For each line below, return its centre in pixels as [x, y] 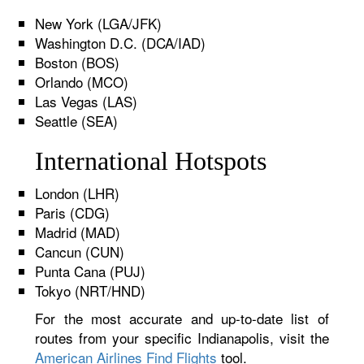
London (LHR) [78, 193]
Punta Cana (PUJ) [91, 271]
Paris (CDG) [73, 212]
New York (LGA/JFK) [99, 23]
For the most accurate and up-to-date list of [182, 318]
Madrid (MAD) [78, 232]
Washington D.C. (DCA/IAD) [121, 43]
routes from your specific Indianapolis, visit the [182, 338]
